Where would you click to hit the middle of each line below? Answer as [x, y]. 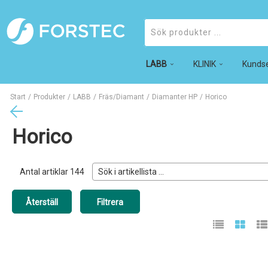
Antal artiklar [45, 172]
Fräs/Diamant [121, 97]
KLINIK [205, 64]
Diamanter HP [175, 97]
